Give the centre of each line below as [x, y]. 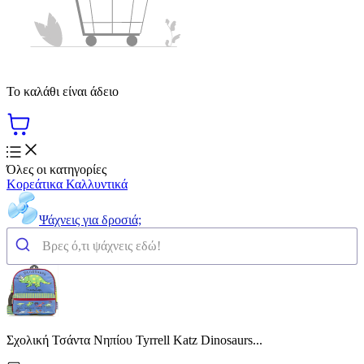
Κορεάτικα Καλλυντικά [67, 184]
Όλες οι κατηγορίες [56, 169]
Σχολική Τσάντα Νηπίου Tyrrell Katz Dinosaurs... [134, 340]
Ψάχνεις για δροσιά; [90, 219]
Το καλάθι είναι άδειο [63, 91]
